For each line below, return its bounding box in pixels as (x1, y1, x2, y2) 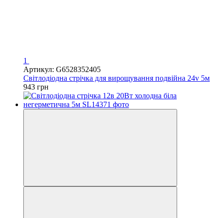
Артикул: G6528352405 (23, 65, 101, 73)
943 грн (23, 82, 49, 91)
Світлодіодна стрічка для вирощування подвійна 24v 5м (23, 73, 210, 82)
